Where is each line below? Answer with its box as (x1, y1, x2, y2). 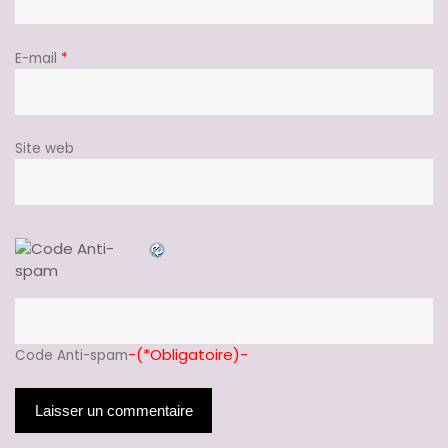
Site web (15, 139, 74, 159)
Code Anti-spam (15, 345, 128, 365)
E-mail (15, 48, 61, 68)
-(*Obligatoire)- (128, 343, 248, 365)
